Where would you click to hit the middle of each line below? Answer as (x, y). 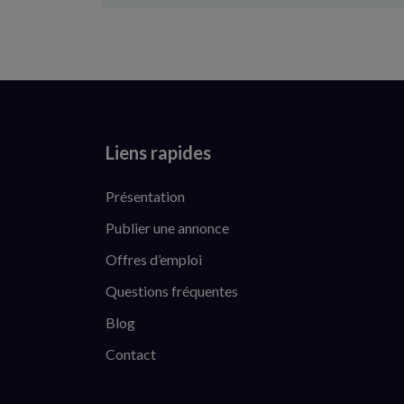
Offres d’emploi (154, 259)
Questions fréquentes (172, 291)
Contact (131, 354)
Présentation (145, 196)
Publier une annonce (167, 228)
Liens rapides (158, 152)
